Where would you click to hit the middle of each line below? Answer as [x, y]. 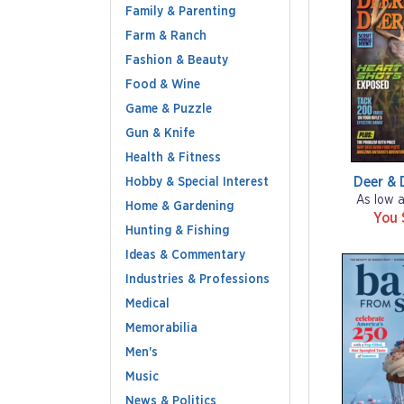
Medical [147, 304]
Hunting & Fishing [177, 231]
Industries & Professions [197, 280]
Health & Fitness [173, 158]
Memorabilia [161, 328]
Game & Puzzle [169, 109]
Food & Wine [163, 85]
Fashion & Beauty [177, 60]
